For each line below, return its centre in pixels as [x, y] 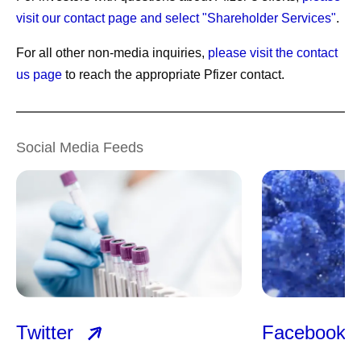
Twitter [48, 332]
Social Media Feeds [80, 148]
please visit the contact [273, 53]
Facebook [307, 332]
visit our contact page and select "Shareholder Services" [176, 19]
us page [39, 75]
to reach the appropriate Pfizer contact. [173, 75]
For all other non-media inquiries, [112, 53]
